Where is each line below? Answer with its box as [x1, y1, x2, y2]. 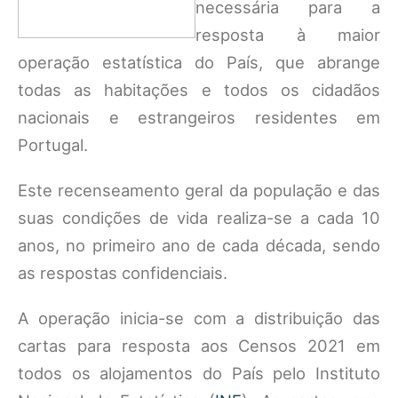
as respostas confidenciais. [18, 263, 227, 283]
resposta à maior [195, 25, 380, 44]
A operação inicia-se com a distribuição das [18, 308, 380, 328]
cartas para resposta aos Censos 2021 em [18, 336, 380, 355]
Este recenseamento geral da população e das [18, 180, 380, 200]
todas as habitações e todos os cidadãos [18, 80, 380, 99]
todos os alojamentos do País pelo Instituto [18, 363, 380, 383]
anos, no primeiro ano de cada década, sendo [18, 235, 380, 255]
